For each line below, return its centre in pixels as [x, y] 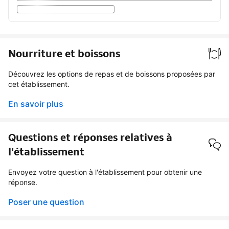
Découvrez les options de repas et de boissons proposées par [112, 74]
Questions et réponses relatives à [90, 137]
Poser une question [46, 202]
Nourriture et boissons [64, 53]
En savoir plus [36, 104]
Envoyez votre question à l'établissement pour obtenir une [105, 172]
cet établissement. [39, 84]
